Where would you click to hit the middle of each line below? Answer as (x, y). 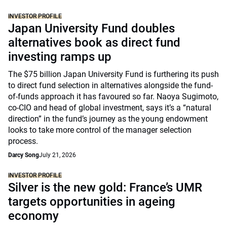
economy (33, 216)
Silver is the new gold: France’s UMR (105, 187)
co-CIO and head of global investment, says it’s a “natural (110, 107)
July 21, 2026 (58, 155)
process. (23, 141)
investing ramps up (60, 56)
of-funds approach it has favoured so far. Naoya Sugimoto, (113, 96)
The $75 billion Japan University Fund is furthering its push (113, 74)
